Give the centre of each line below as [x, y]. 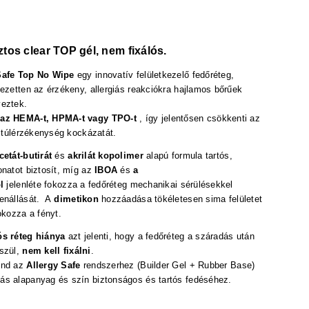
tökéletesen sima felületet [209, 199]
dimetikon [76, 199]
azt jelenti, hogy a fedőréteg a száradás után [160, 236]
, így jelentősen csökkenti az [198, 118]
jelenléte [26, 185]
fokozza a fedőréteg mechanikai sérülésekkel [139, 185]
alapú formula [174, 156]
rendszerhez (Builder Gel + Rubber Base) [168, 265]
